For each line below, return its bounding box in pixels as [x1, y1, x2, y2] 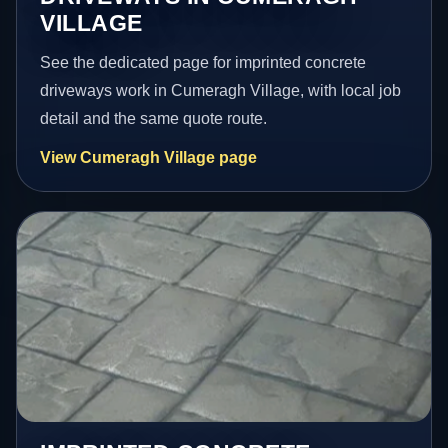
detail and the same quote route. [40, 110, 268, 128]
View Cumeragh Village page [40, 149, 258, 167]
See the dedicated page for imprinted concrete [40, 54, 367, 72]
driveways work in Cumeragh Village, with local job [40, 82, 402, 100]
